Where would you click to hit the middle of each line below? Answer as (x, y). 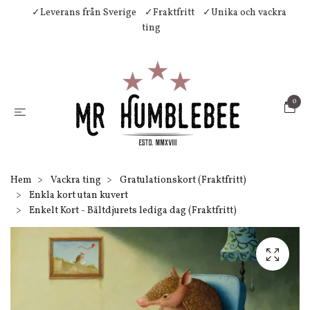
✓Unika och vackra (245, 13)
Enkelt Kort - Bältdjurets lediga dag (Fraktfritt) (132, 211)
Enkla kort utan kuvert (79, 195)
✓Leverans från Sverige (84, 13)
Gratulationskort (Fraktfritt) (183, 180)
